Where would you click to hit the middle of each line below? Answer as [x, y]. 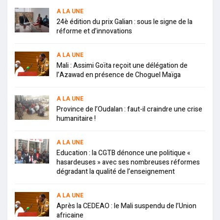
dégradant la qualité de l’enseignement [116, 172]
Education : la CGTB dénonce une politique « [124, 153]
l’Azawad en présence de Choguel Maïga [119, 75]
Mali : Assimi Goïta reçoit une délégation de [122, 66]
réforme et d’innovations [94, 31]
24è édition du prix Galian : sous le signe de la [124, 22]
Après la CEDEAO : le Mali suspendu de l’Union [126, 206]
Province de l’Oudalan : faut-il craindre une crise [129, 110]
